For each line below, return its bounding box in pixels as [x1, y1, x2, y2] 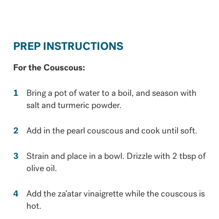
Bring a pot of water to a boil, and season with [26, 89, 197, 98]
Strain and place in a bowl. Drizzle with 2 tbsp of [26, 152, 206, 161]
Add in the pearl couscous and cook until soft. [26, 127, 197, 136]
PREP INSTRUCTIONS [13, 42, 124, 53]
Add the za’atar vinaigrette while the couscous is [26, 190, 205, 198]
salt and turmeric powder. [26, 102, 122, 110]
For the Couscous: [13, 64, 85, 73]
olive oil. [26, 164, 57, 173]
